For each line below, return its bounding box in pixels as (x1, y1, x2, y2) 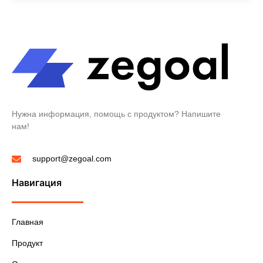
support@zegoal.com (32, 154, 112, 164)
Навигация (12, 177, 62, 189)
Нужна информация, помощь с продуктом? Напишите (12, 109, 221, 119)
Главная (12, 217, 43, 227)
